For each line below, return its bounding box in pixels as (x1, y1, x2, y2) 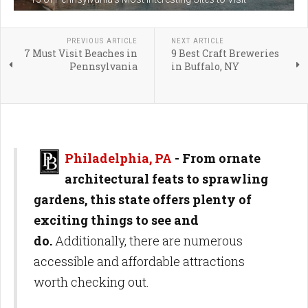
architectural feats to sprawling (65, 170, 268, 188)
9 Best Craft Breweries (170, 47, 279, 60)
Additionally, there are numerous (52, 232, 243, 250)
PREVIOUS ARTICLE (66, 36, 137, 46)
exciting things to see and (34, 212, 199, 229)
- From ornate (172, 150, 261, 167)
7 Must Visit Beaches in (23, 47, 137, 60)
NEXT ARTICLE (170, 36, 224, 46)
